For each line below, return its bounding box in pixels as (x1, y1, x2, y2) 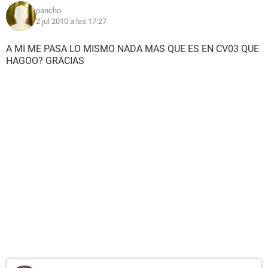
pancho (36, 6, 61, 15)
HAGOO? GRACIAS (6, 55, 84, 66)
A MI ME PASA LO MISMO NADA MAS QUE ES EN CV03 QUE (6, 43, 259, 54)
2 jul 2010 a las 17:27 (36, 17, 106, 26)
